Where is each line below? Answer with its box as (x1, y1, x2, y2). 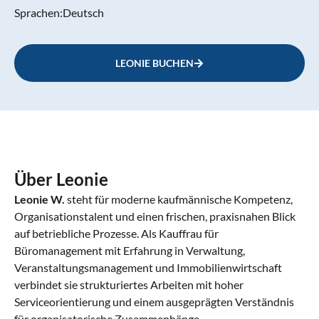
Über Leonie (14, 169, 108, 190)
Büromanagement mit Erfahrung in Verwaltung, (14, 244, 245, 258)
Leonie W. (14, 192, 65, 206)
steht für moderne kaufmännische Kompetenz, (65, 192, 293, 206)
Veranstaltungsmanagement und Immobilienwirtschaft (14, 261, 282, 275)
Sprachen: (14, 6, 63, 20)
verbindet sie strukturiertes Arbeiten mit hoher (14, 278, 244, 292)
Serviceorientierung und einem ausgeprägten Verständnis (14, 295, 294, 309)
